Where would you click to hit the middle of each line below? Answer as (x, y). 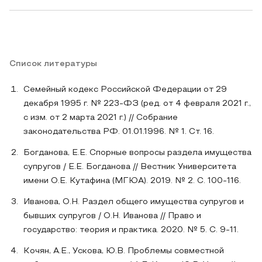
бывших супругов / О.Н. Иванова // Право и (112, 216)
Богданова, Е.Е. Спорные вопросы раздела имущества (137, 153)
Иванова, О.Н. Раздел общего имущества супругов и (134, 202)
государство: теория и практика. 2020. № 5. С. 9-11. (131, 230)
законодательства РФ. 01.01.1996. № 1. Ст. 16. (119, 132)
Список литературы (53, 64)
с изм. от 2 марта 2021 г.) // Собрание (101, 118)
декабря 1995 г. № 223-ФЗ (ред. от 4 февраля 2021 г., (137, 104)
